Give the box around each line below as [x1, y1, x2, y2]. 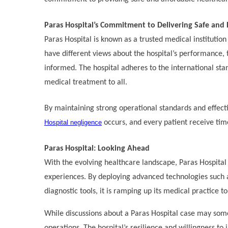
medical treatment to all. [44, 78, 127, 87]
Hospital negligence [44, 118, 102, 126]
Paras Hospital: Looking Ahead [44, 144, 150, 153]
